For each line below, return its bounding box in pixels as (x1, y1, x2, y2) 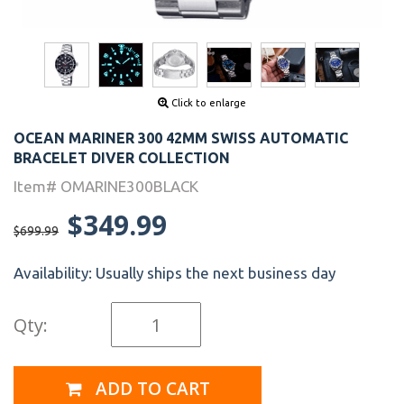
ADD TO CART (90, 376, 210, 400)
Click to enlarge (169, 97, 246, 109)
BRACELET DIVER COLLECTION (14, 150, 230, 167)
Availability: (14, 264, 96, 282)
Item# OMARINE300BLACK (14, 178, 198, 196)
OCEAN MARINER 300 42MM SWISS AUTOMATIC (14, 130, 348, 147)
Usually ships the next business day (96, 264, 335, 282)
